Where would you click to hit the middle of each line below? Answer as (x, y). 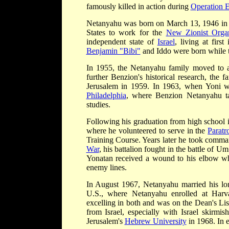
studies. (98, 104)
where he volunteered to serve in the (147, 130)
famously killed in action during (138, 6)
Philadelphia (106, 95)
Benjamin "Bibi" (113, 51)
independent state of (122, 41)
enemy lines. (106, 167)
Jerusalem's (105, 221)
